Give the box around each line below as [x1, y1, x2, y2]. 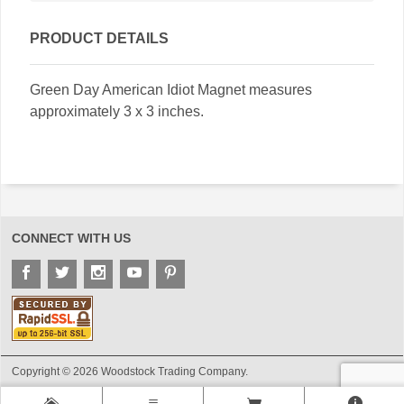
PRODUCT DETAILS [30, 30, 169, 46]
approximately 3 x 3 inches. [30, 103, 204, 119]
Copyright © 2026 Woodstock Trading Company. [12, 364, 248, 378]
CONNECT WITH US [12, 230, 131, 245]
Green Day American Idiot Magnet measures [30, 81, 312, 97]
